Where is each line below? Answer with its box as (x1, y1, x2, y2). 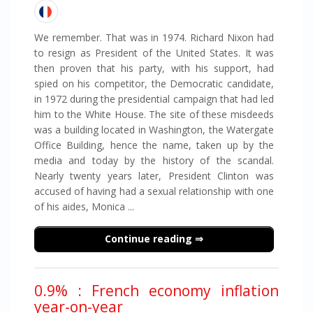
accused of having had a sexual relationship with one (34, 184, 274, 198)
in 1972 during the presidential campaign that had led (34, 92, 274, 105)
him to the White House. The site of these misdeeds (34, 108, 274, 121)
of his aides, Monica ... (34, 200, 134, 213)
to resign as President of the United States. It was (34, 46, 274, 59)
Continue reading (104, 232, 195, 245)
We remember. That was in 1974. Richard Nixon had (34, 31, 274, 44)
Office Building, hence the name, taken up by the (34, 138, 274, 152)
